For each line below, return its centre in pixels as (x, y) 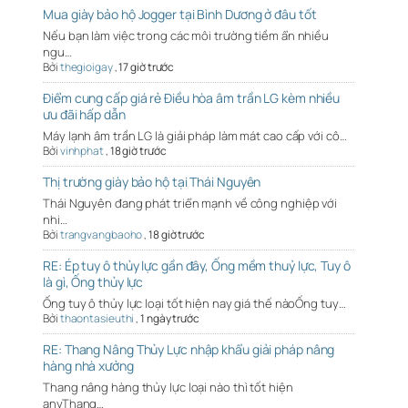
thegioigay (86, 66)
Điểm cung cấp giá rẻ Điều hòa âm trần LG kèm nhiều (192, 97)
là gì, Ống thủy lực (93, 281)
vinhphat (82, 150)
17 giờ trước (147, 66)
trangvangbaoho (101, 234)
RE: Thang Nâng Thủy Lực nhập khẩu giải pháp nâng (189, 349)
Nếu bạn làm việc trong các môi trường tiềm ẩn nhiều (186, 35)
